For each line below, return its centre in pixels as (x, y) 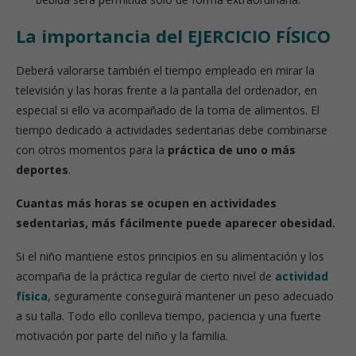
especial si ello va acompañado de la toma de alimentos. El (168, 110)
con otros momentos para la (92, 150)
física (32, 296)
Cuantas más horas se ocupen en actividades (146, 203)
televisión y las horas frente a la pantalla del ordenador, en (166, 90)
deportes (42, 170)
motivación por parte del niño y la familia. (122, 336)
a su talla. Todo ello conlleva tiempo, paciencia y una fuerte (168, 316)
